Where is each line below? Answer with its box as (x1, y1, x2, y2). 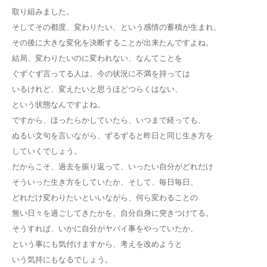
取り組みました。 (12, 5, 74, 17)
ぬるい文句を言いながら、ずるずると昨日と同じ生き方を (12, 129, 213, 141)
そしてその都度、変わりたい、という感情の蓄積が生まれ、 (12, 21, 221, 32)
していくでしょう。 (12, 145, 82, 156)
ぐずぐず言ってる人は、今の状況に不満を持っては (12, 67, 190, 79)
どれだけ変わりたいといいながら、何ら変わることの (12, 191, 198, 203)
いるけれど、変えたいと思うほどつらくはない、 (12, 83, 182, 94)
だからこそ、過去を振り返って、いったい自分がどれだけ (12, 160, 213, 172)
